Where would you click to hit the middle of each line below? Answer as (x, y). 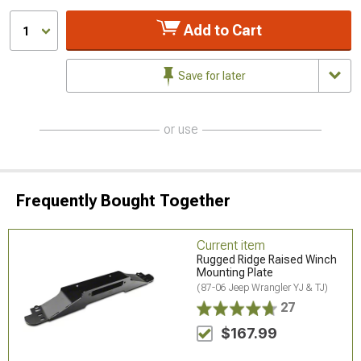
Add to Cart (221, 30)
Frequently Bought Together (123, 200)
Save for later (211, 75)
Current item (231, 245)
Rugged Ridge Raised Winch (267, 259)
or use (180, 129)
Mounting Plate (235, 272)
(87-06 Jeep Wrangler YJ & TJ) (263, 287)
